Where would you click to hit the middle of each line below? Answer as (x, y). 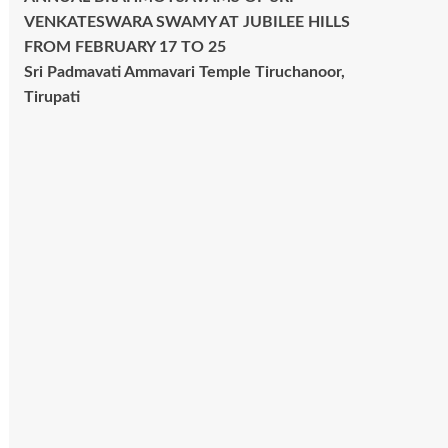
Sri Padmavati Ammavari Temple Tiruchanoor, (184, 72)
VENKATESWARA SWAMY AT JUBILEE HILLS (186, 22)
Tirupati (51, 97)
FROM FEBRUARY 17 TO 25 (124, 47)
